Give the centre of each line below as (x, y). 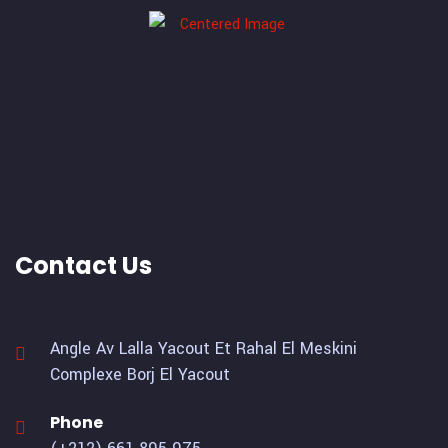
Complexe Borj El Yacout (140, 374)
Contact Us (83, 265)
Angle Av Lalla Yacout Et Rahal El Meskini (203, 348)
